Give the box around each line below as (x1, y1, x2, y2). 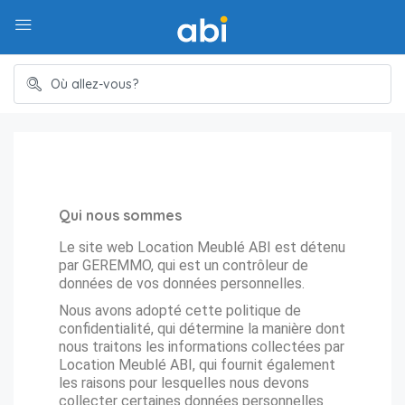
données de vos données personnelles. (59, 275, 305, 292)
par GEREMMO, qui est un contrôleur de (59, 257, 308, 274)
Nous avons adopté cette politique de (59, 302, 301, 319)
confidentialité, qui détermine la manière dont (59, 320, 345, 337)
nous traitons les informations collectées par (59, 338, 344, 355)
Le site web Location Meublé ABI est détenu (59, 239, 345, 256)
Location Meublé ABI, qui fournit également (59, 356, 335, 373)
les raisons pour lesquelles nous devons (59, 374, 309, 391)
